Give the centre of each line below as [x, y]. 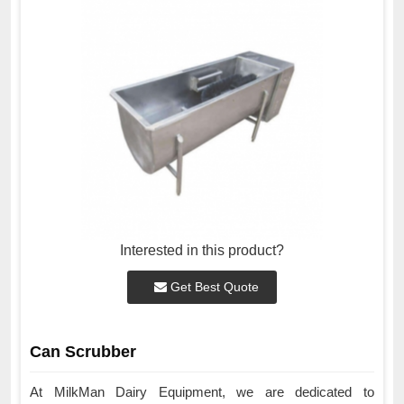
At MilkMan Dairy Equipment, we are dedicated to [202, 392]
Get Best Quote [213, 287]
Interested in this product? [202, 251]
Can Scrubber [83, 352]
